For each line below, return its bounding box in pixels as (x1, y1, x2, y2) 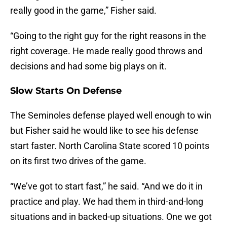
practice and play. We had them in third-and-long (10, 196, 203, 207)
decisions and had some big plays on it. (10, 61, 167, 72)
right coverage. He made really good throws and (10, 46, 203, 57)
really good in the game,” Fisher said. (10, 5, 157, 16)
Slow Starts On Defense (10, 85, 122, 97)
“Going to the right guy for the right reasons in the (10, 30, 206, 42)
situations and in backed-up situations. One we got (10, 211, 212, 222)
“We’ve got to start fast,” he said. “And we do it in (10, 181, 203, 192)
